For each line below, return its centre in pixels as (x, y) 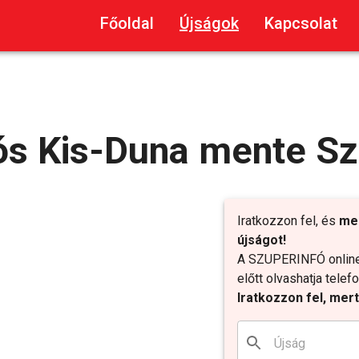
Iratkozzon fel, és (288, 221)
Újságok (209, 24)
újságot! (262, 240)
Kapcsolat (301, 24)
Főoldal (127, 24)
